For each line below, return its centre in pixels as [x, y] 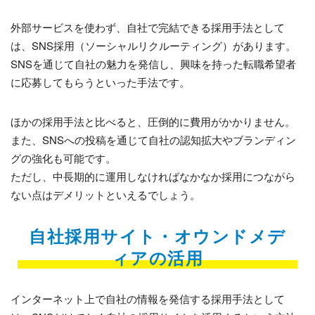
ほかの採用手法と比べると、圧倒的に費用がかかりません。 [153, 122]
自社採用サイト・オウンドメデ [157, 236]
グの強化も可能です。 [63, 158]
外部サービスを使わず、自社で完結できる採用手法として [148, 27]
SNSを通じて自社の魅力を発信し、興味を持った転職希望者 [153, 64]
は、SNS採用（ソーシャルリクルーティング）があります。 [153, 46]
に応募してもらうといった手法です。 [100, 82]
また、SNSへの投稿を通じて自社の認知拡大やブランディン [153, 140]
